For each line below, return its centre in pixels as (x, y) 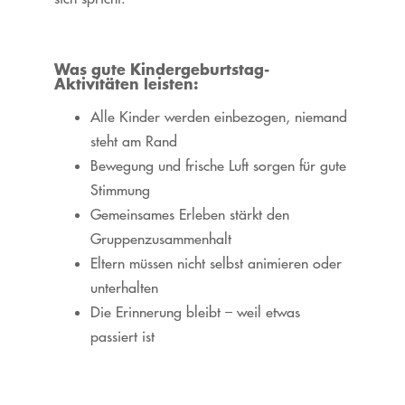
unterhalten (124, 288)
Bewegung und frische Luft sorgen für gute (218, 166)
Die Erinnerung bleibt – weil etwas (195, 312)
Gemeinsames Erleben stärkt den (189, 215)
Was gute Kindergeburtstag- (161, 69)
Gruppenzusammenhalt (160, 239)
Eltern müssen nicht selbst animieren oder (216, 264)
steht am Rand (133, 141)
